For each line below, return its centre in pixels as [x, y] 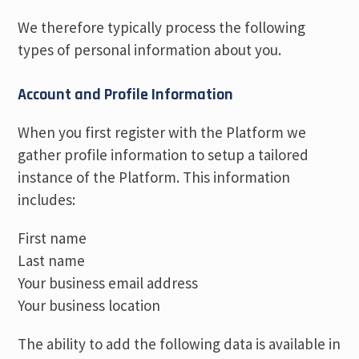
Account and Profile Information [126, 95]
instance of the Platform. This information [154, 177]
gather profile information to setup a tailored [163, 155]
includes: [47, 200]
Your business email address [108, 283]
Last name [52, 260]
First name [52, 238]
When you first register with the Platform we [162, 132]
